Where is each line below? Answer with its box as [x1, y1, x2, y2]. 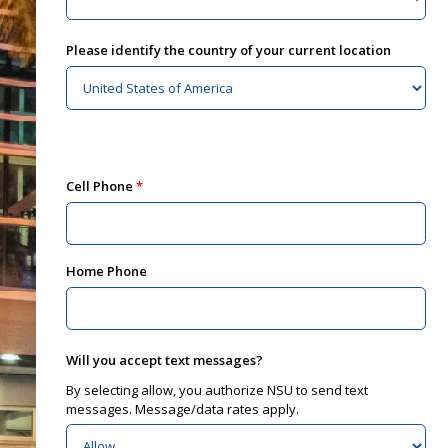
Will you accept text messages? [65, 350, 263, 369]
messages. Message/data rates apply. [65, 399, 299, 418]
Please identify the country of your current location [65, 41, 391, 59]
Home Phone [65, 261, 147, 280]
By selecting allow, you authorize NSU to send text [65, 380, 368, 399]
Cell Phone [65, 177, 133, 196]
